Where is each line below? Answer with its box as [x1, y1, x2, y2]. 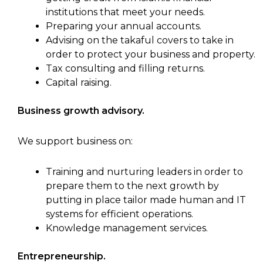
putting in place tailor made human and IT [46, 194, 246, 206]
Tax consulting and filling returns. [46, 63, 205, 75]
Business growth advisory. [18, 105, 144, 117]
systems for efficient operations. [46, 208, 193, 220]
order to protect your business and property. [46, 49, 255, 60]
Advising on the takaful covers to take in [46, 35, 234, 46]
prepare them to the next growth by [46, 180, 219, 192]
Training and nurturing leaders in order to [46, 166, 243, 178]
